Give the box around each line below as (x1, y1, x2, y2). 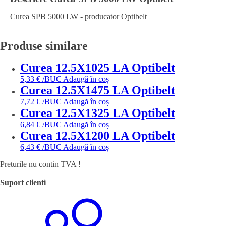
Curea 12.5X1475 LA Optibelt (20, 84, 175, 97)
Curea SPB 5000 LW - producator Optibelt (10, 12, 147, 21)
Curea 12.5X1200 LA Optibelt (20, 129, 175, 142)
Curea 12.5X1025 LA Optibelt (20, 61, 175, 74)
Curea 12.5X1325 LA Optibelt (20, 106, 175, 120)
